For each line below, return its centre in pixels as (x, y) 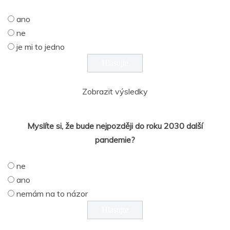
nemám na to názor (52, 193)
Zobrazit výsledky (115, 91)
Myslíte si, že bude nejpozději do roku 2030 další (115, 126)
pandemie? (115, 139)
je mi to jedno (41, 46)
